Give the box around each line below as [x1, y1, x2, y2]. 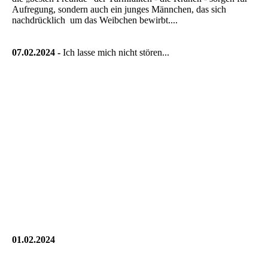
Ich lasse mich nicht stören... [63, 47, 169, 57]
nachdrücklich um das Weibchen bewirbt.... [12, 14, 178, 25]
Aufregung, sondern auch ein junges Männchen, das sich [12, 4, 226, 14]
